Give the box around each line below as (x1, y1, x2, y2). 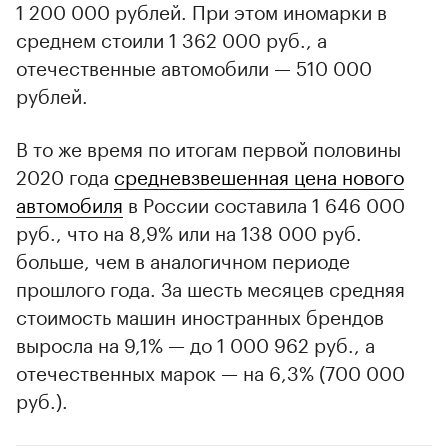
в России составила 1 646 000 (123, 187, 405, 218)
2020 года (16, 159, 114, 190)
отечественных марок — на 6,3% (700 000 (16, 355, 405, 386)
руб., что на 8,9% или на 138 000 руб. (16, 215, 362, 246)
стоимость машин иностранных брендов (16, 299, 384, 330)
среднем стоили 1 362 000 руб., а (16, 22, 327, 53)
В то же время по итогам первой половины (16, 131, 401, 162)
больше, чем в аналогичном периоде (16, 243, 350, 274)
